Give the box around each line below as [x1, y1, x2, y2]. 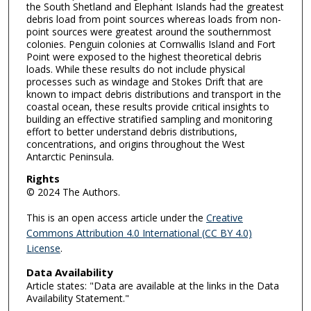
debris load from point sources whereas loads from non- [26, 12, 281, 26]
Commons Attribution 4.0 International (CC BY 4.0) [26, 226, 252, 239]
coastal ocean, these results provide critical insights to [26, 99, 269, 113]
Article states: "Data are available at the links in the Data [26, 278, 279, 292]
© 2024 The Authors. [26, 185, 120, 199]
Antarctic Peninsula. [26, 149, 114, 163]
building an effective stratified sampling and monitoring [26, 112, 272, 126]
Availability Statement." [26, 291, 129, 305]
